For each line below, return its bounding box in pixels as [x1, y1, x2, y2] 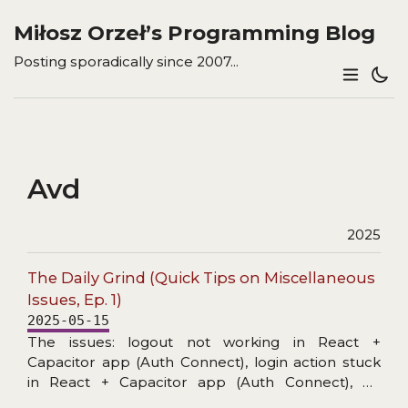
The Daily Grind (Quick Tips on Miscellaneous [27, 268, 375, 287]
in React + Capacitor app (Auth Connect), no [27, 372, 381, 391]
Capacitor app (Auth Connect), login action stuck [27, 352, 381, 371]
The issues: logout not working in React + [27, 332, 381, 351]
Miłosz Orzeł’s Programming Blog [14, 19, 375, 46]
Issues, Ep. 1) [27, 290, 122, 309]
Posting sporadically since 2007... [14, 53, 239, 70]
